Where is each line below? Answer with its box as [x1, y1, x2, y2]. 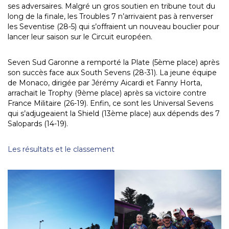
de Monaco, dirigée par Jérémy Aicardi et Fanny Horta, [8, 78, 202, 87]
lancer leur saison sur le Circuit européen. [8, 32, 152, 41]
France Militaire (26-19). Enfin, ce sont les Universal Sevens [8, 98, 213, 108]
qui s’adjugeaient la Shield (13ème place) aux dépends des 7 [8, 108, 220, 118]
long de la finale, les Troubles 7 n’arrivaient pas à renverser [8, 11, 213, 21]
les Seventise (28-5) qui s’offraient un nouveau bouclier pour [8, 21, 219, 31]
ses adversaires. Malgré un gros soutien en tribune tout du [8, 1, 215, 11]
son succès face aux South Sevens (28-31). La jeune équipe [8, 67, 217, 77]
